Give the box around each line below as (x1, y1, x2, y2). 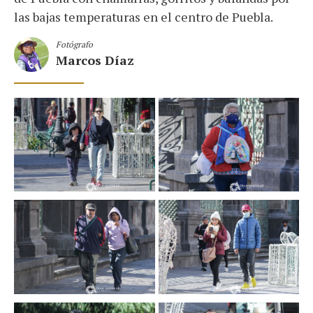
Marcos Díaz (56, 52, 134, 69)
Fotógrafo (56, 39, 93, 50)
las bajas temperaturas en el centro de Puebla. (14, 8, 273, 25)
